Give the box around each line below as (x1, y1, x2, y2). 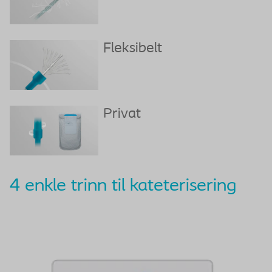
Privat (103, 107, 141, 122)
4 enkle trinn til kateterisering (10, 177, 241, 196)
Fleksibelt (103, 41, 162, 56)
